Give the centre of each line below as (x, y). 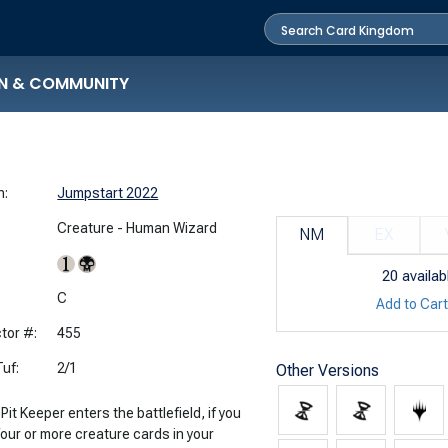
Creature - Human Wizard (137, 227)
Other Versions (327, 370)
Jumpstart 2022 (108, 192)
